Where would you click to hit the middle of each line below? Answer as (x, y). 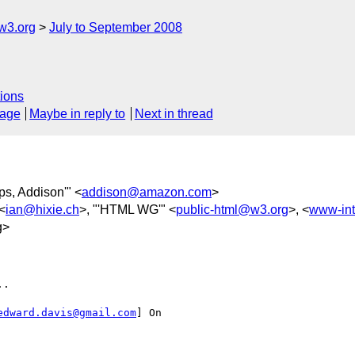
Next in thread (174, 114)
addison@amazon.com (147, 192)
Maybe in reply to (78, 114)
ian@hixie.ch (42, 209)
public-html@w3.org (232, 209)
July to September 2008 (116, 27)
